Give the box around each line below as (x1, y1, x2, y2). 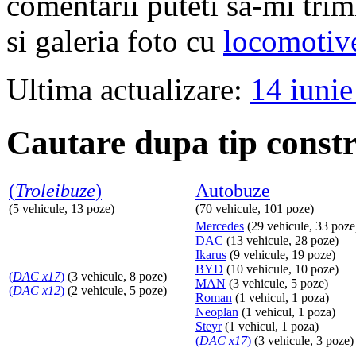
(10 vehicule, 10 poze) (223, 261, 339, 276)
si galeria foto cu (6, 24, 223, 58)
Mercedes (195, 219, 244, 233)
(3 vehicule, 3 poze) (251, 333, 354, 347)
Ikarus (195, 247, 226, 261)
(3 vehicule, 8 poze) (64, 269, 167, 283)
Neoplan (195, 304, 238, 319)
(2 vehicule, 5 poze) (64, 283, 167, 297)
